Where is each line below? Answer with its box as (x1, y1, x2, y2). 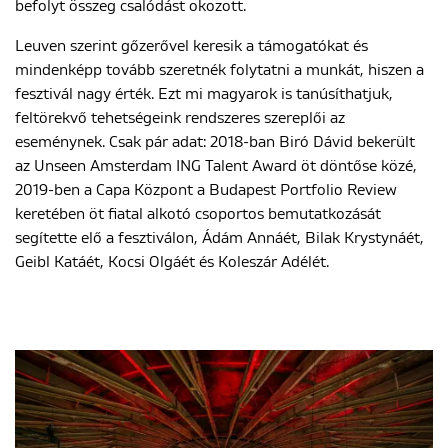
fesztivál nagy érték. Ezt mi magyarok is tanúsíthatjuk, (15, 85, 393, 102)
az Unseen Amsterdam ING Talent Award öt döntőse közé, (15, 157, 417, 174)
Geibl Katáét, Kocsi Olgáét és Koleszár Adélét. (15, 253, 329, 270)
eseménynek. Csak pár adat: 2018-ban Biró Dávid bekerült (15, 133, 415, 150)
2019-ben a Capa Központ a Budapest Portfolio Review (15, 181, 397, 198)
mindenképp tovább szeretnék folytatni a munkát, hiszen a (15, 61, 424, 78)
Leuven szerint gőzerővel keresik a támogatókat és (15, 37, 368, 54)
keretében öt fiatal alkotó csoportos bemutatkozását (15, 205, 381, 222)
